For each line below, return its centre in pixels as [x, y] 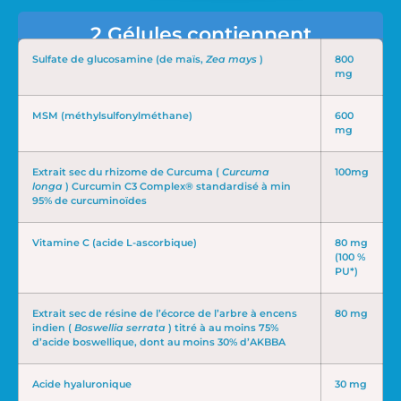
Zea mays [231, 60]
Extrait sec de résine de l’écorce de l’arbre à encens [165, 314]
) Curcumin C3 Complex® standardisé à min [177, 187]
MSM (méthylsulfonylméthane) [112, 116]
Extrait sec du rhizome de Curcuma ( [127, 173]
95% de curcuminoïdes [90, 201]
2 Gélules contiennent [200, 35]
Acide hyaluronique [82, 385]
